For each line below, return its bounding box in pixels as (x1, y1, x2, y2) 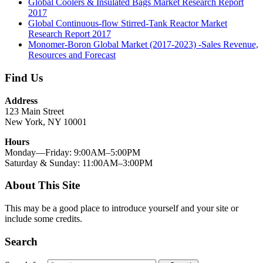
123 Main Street (5, 106, 64, 116)
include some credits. (5, 214, 82, 224)
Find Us (5, 72, 43, 85)
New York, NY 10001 (5, 116, 87, 127)
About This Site (5, 179, 80, 192)
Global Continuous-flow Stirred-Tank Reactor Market (28, 18, 227, 29)
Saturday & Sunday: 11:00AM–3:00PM (5, 157, 153, 168)
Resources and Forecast (28, 50, 116, 60)
